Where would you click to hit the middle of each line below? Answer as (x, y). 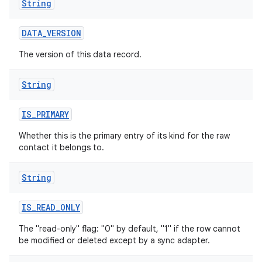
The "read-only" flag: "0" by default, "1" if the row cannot (130, 229)
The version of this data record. (80, 54)
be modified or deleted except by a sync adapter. (114, 240)
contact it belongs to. (61, 147)
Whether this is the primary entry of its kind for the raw (124, 136)
